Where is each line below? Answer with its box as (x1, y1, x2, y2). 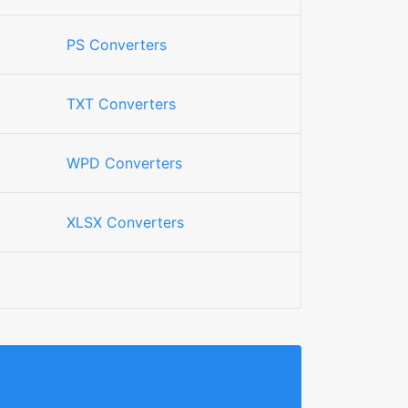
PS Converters (66, 36, 167, 54)
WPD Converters (66, 154, 182, 172)
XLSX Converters (66, 213, 184, 231)
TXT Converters (66, 95, 176, 113)
